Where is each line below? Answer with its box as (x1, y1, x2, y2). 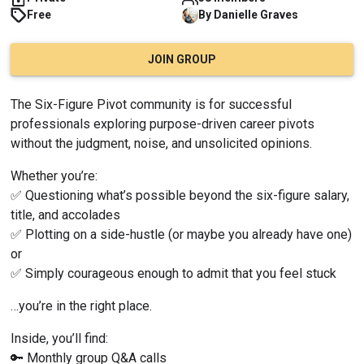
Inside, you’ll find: (11, 331, 108, 347)
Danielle (214, 8, 258, 22)
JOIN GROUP (148, 52, 216, 66)
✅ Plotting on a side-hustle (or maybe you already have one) (11, 227, 352, 243)
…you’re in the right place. (11, 298, 152, 314)
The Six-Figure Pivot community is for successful (11, 97, 292, 113)
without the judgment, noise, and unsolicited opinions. (11, 136, 312, 152)
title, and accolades (11, 207, 120, 223)
